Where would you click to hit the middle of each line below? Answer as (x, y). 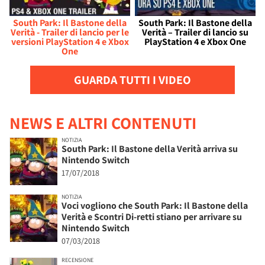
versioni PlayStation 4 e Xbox (70, 41)
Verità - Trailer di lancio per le (70, 32)
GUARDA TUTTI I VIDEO (132, 80)
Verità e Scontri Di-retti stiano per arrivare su (152, 216)
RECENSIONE (77, 260)
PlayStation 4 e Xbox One (195, 41)
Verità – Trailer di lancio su (195, 32)
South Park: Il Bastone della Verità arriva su (150, 148)
